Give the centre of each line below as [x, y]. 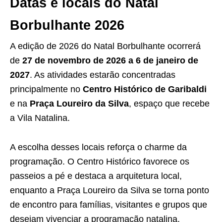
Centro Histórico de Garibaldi [145, 89]
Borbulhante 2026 [67, 25]
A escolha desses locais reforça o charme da [98, 147]
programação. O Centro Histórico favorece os [100, 162]
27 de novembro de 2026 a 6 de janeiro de [110, 60]
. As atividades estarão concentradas [103, 75]
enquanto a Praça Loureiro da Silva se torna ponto [110, 190]
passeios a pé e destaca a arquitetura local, [96, 176]
